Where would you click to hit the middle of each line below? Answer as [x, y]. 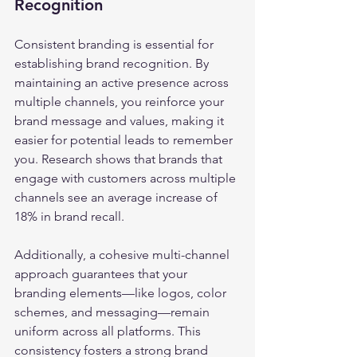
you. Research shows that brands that [120, 159]
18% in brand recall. [69, 216]
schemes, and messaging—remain [114, 312]
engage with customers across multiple [127, 178]
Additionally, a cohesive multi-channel [124, 255]
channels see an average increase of [118, 197]
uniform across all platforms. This [109, 331]
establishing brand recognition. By [113, 63]
